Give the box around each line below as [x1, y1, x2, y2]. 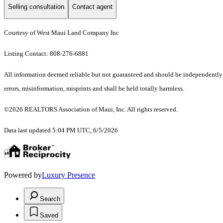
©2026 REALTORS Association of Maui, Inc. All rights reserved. [4, 105, 178, 113]
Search [40, 195, 60, 203]
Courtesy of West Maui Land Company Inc [4, 28, 119, 36]
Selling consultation [8, 3, 64, 11]
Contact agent [72, 3, 112, 11]
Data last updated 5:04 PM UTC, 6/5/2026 [4, 126, 118, 134]
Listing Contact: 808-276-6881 [4, 49, 90, 57]
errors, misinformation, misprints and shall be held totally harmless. [4, 84, 184, 92]
